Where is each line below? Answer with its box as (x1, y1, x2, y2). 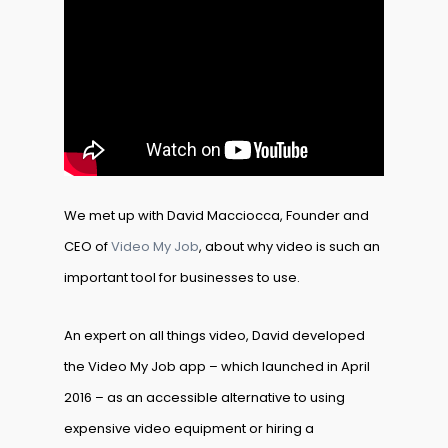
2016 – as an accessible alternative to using (64, 388, 345, 407)
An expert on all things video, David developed (64, 326, 365, 345)
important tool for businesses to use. (64, 268, 300, 287)
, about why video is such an (199, 237, 380, 256)
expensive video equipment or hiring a (64, 419, 314, 438)
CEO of (64, 237, 111, 256)
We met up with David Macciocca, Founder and (64, 206, 369, 225)
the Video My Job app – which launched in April (64, 357, 370, 376)
